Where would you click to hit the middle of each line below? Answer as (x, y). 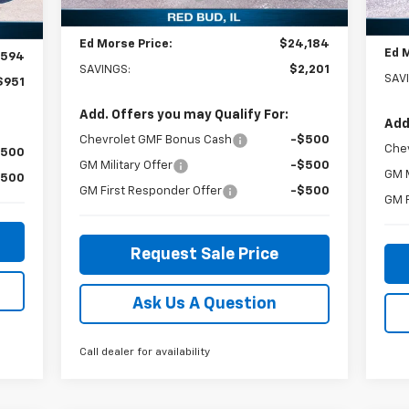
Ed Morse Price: (126, 44)
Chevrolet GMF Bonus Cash (155, 140)
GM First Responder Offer (150, 191)
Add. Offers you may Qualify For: (184, 115)
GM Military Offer (126, 165)
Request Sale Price (204, 254)
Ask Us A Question (204, 304)
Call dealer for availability (144, 352)
